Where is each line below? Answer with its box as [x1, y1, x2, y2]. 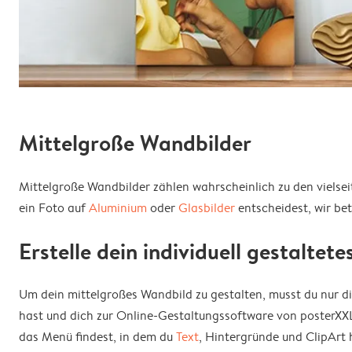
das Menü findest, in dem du [19, 328, 176, 346]
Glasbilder [178, 199, 235, 216]
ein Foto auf [19, 199, 89, 216]
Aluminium [89, 199, 147, 216]
